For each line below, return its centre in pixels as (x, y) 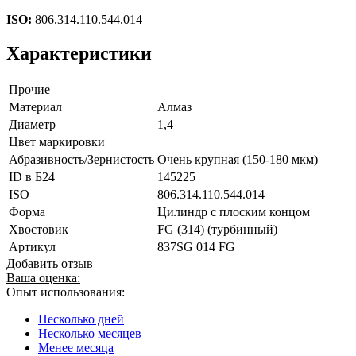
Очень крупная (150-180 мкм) (238, 159)
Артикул (32, 246)
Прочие (29, 89)
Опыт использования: (66, 292)
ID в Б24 (32, 176)
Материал (35, 106)
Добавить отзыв (50, 263)
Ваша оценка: (43, 277)
